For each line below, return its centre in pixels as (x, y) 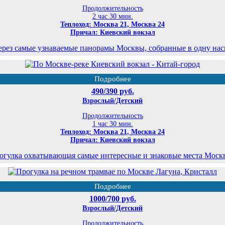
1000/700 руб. (113, 199)
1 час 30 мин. (113, 124)
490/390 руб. (113, 91)
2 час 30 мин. (113, 17)
